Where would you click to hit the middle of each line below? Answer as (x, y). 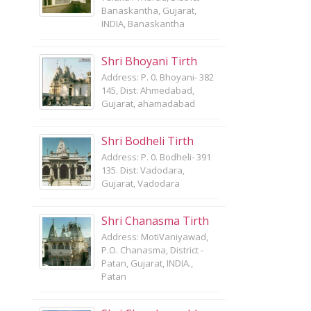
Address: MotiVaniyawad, (155, 237)
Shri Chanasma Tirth (155, 221)
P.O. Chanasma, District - (152, 250)
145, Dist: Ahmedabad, (148, 90)
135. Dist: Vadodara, (143, 170)
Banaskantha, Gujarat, (149, 10)
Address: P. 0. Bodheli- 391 (156, 157)
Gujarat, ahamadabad (148, 103)
